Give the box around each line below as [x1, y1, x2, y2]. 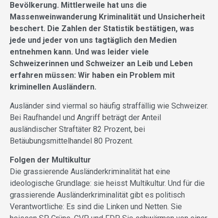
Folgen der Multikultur [10, 155, 91, 165]
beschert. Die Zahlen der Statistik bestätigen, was [10, 24, 194, 34]
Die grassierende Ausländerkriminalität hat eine [10, 167, 170, 177]
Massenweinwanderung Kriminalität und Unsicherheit [10, 12, 205, 22]
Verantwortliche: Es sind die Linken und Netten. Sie [10, 202, 182, 212]
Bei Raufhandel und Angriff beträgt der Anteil [10, 113, 161, 123]
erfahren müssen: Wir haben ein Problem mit [10, 71, 175, 80]
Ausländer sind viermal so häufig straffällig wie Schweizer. [10, 101, 208, 111]
